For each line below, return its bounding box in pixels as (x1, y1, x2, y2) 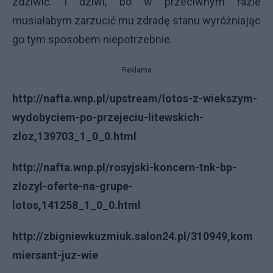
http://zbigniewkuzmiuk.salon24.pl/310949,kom (12, 230, 253, 243)
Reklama (121, 66, 152, 74)
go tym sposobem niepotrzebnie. (12, 33, 172, 46)
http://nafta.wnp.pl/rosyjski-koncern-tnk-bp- (12, 161, 236, 174)
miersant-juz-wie (12, 249, 98, 261)
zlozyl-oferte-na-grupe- (12, 180, 133, 193)
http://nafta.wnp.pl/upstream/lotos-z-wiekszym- (12, 92, 257, 105)
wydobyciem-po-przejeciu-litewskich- (12, 111, 204, 124)
